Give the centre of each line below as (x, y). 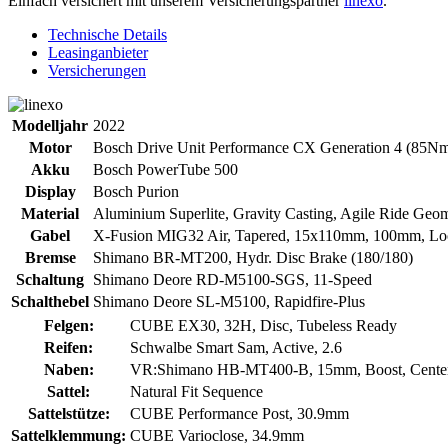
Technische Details (107, 35)
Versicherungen (97, 71)
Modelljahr (50, 126)
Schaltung (50, 280)
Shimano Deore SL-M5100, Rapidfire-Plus (229, 302)
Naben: (68, 370)
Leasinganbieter (98, 53)
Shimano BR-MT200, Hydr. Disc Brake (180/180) (253, 258)
